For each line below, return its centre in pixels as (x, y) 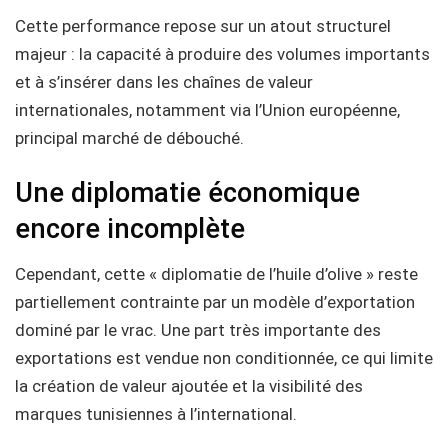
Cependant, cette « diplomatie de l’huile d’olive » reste (216, 274)
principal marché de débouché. (129, 138)
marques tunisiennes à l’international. (156, 414)
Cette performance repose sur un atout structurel (203, 26)
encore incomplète (130, 228)
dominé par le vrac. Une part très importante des (198, 330)
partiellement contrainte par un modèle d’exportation (215, 302)
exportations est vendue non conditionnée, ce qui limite (224, 358)
